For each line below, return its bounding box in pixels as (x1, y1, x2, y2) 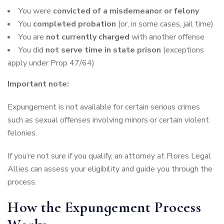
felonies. (7, 127, 37, 139)
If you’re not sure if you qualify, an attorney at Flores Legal (7, 150, 211, 162)
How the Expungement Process (7, 198, 201, 217)
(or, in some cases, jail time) (116, 18, 213, 30)
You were (18, 5, 53, 17)
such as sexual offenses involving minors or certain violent (7, 114, 209, 126)
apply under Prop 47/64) (7, 57, 94, 69)
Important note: (7, 78, 69, 90)
